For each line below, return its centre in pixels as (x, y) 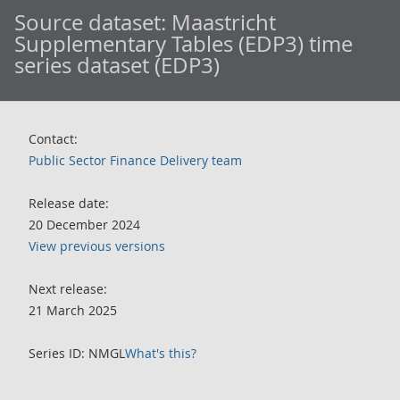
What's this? (161, 353)
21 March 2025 (73, 310)
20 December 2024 (84, 225)
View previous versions (97, 246)
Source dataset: (93, 22)
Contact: (53, 139)
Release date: (69, 203)
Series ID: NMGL (77, 353)
